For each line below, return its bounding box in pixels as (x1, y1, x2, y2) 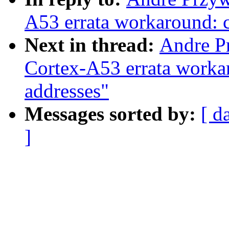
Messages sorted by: (25, 103, 201, 125)
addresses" (25, 80, 109, 102)
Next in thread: (25, 34, 159, 56)
